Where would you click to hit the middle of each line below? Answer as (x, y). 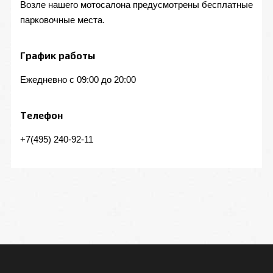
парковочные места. (62, 19)
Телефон (41, 115)
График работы (58, 55)
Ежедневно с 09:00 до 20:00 (78, 79)
